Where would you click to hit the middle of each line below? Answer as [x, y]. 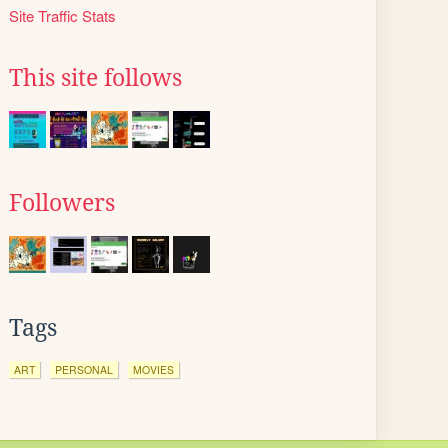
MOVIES [153, 369]
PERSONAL [84, 369]
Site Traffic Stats [62, 15]
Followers [62, 203]
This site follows [95, 78]
